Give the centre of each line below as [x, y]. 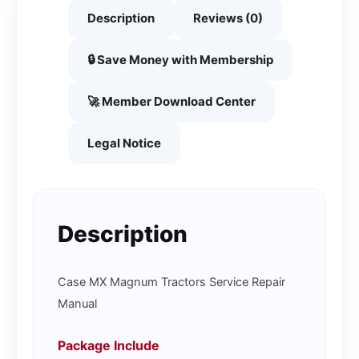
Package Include [109, 345]
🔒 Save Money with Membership [180, 59]
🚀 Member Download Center [171, 101]
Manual [77, 303]
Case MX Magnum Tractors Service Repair [171, 282]
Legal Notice [124, 143]
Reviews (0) [228, 18]
